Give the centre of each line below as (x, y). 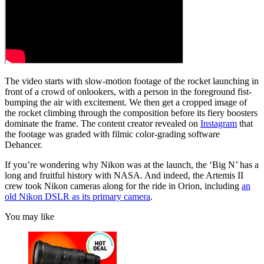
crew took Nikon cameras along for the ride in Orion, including (123, 186)
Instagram (219, 123)
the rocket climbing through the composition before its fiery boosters (131, 113)
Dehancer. (24, 144)
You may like (29, 216)
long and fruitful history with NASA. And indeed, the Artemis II (124, 175)
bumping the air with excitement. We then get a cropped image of (126, 102)
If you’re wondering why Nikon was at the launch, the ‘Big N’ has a (132, 164)
